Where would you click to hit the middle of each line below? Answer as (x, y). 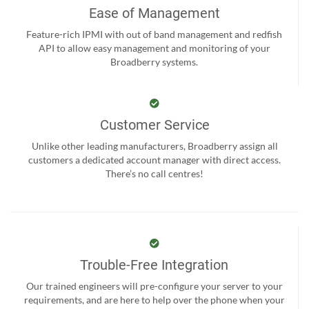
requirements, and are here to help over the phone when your (154, 299)
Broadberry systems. (154, 61)
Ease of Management (154, 13)
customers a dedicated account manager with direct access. (154, 159)
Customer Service (154, 124)
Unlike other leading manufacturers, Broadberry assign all (154, 146)
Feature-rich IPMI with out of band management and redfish (154, 34)
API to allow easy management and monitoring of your (154, 48)
